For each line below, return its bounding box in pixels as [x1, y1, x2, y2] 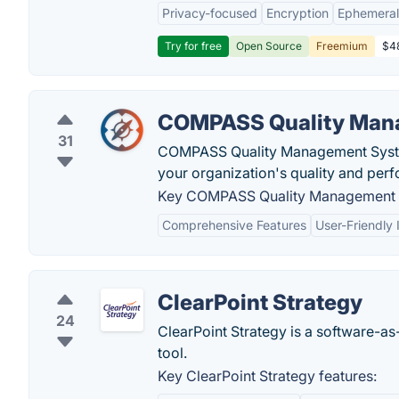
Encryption [266, 5, 329, 20]
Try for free [165, 39, 222, 53]
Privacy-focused [162, 5, 257, 20]
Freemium [316, 39, 368, 53]
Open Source [236, 39, 302, 53]
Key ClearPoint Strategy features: [158, 367, 377, 385]
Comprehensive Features [162, 217, 306, 232]
